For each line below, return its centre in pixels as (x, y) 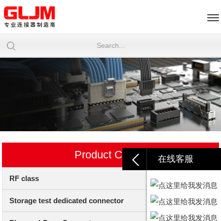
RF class (24, 178)
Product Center (110, 154)
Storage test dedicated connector (66, 200)
